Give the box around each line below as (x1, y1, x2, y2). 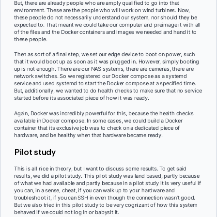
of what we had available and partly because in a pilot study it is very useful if (14, 179, 201, 186)
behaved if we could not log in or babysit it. (14, 208, 120, 216)
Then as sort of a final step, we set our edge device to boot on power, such (14, 51, 195, 58)
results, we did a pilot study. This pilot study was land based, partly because (14, 172, 200, 179)
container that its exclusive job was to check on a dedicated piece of (14, 124, 180, 132)
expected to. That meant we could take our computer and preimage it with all (14, 21, 201, 28)
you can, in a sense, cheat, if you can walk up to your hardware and (14, 186, 175, 194)
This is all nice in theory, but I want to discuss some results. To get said (14, 165, 186, 172)
